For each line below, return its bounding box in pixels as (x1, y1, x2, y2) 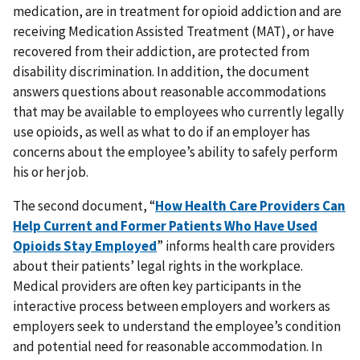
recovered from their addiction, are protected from (13, 43, 309, 61)
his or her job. (13, 163, 88, 182)
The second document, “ (13, 197, 155, 215)
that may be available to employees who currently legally (13, 103, 344, 121)
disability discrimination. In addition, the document (13, 63, 309, 81)
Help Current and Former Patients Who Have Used (13, 217, 317, 235)
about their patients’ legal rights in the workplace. (13, 257, 303, 276)
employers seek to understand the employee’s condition (13, 317, 341, 336)
